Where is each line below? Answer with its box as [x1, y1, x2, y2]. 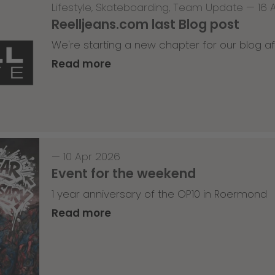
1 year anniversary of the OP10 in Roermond [51, 187, 267, 202]
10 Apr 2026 [63, 149, 120, 165]
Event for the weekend [51, 165, 196, 183]
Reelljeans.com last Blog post [51, 15, 239, 33]
